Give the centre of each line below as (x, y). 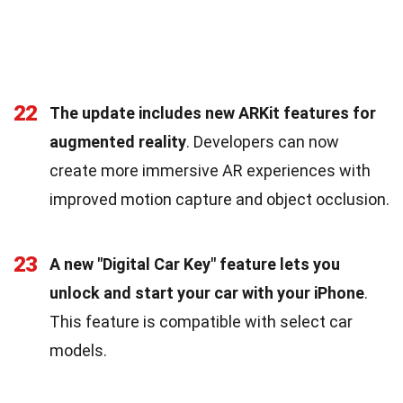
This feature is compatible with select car (201, 321)
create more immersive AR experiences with (210, 170)
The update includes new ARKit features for (213, 112)
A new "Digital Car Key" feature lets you (195, 264)
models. (78, 350)
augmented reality (118, 141)
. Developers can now (263, 141)
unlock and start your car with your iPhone (207, 292)
